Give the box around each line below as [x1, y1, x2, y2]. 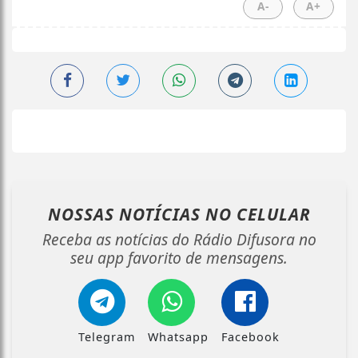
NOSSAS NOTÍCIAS [47, 202, 205, 225]
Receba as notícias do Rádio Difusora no [42, 228, 316, 250]
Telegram [78, 328, 135, 344]
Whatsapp [148, 328, 209, 344]
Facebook [221, 328, 280, 344]
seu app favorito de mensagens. [70, 246, 288, 268]
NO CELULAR [205, 202, 311, 225]
